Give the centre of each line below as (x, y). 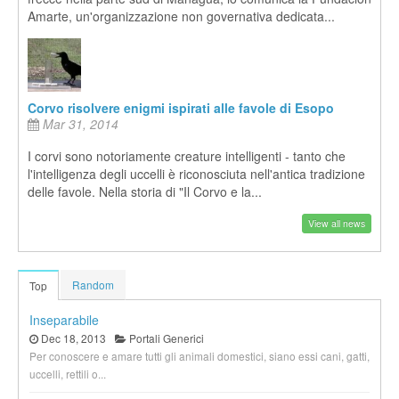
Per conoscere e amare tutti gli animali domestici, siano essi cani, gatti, (199, 356)
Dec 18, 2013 (72, 338)
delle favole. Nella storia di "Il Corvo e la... (145, 191)
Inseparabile (64, 320)
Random (93, 285)
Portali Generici (165, 338)
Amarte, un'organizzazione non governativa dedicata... (181, 16)
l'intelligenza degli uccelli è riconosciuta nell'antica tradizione (196, 173)
